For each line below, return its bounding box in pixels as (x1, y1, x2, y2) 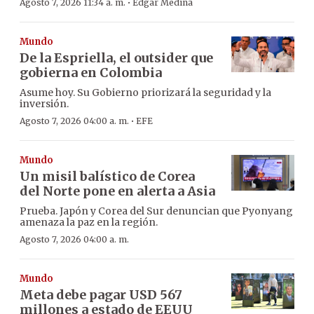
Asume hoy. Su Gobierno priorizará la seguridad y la (20, 86, 271, 100)
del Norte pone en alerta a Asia (20, 183, 215, 200)
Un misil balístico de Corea (20, 168, 195, 185)
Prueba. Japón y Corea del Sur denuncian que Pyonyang (20, 205, 293, 218)
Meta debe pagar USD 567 (20, 287, 182, 303)
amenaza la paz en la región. (20, 216, 158, 229)
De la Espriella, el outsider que (20, 50, 213, 67)
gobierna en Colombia (20, 64, 162, 81)
